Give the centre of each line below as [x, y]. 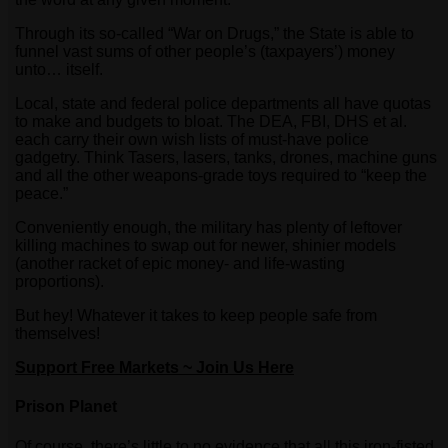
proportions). [59, 282]
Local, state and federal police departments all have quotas [223, 104]
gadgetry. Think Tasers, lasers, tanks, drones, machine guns [226, 158]
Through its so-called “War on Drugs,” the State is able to [214, 34]
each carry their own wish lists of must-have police [192, 140]
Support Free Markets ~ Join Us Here [154, 368]
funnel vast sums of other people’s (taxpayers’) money [205, 52]
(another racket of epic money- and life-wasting [180, 264]
